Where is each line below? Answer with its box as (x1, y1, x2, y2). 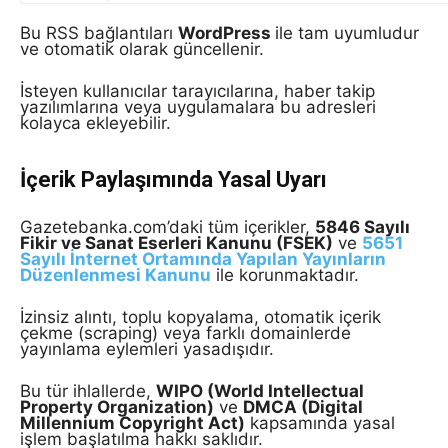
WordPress (178, 23, 275, 43)
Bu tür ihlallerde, (20, 381, 156, 401)
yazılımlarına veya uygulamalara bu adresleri (20, 97, 376, 117)
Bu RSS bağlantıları (20, 23, 178, 43)
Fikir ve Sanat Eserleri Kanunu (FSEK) (20, 233, 333, 253)
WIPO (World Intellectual (156, 381, 364, 401)
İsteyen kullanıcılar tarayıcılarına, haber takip (20, 81, 375, 101)
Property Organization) (20, 397, 214, 417)
